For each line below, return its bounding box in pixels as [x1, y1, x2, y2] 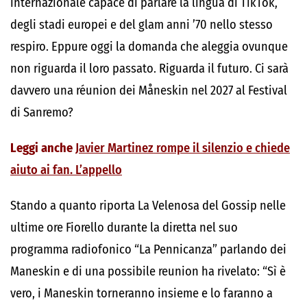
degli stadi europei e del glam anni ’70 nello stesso [10, 17, 273, 32]
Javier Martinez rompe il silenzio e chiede [75, 140, 290, 156]
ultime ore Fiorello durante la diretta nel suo [10, 220, 238, 235]
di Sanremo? [10, 105, 73, 120]
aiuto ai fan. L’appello [10, 162, 122, 177]
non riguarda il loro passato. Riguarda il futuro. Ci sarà [10, 61, 288, 76]
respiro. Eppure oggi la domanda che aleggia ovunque [10, 39, 288, 54]
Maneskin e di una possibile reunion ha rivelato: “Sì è [10, 264, 286, 279]
